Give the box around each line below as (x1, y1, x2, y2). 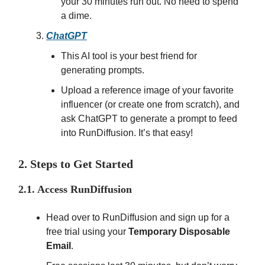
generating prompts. (61, 65, 144, 76)
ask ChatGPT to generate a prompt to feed (61, 114, 237, 124)
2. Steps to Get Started (18, 157, 133, 171)
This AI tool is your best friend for (61, 51, 197, 62)
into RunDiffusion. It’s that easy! (61, 128, 193, 138)
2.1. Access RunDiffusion (18, 183, 132, 196)
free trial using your (46, 227, 128, 237)
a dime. (61, 11, 92, 21)
